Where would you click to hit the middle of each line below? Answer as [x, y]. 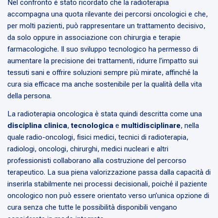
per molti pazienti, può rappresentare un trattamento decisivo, [106, 26]
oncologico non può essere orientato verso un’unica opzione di [108, 196]
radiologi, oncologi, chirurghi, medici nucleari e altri [88, 149]
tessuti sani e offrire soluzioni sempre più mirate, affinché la [103, 73]
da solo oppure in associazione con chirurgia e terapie [94, 38]
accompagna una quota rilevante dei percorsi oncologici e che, [108, 14]
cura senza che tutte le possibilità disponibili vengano [92, 208]
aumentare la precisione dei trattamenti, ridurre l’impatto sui [103, 61]
